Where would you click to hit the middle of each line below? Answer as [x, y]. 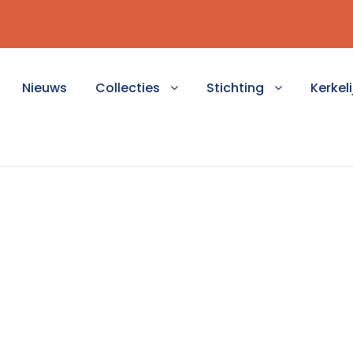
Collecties [128, 88]
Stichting [235, 88]
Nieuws [45, 88]
